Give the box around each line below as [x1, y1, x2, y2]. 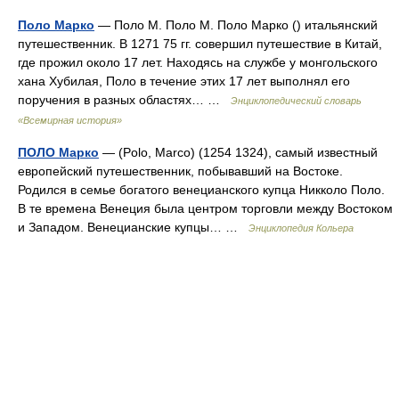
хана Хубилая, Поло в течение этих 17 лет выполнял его [18, 74, 350, 88]
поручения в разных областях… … [18, 93, 231, 107]
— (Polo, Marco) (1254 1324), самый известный [99, 145, 378, 159]
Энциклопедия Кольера [248, 223, 354, 233]
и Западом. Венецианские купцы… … [18, 220, 248, 234]
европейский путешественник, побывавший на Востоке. [18, 164, 343, 178]
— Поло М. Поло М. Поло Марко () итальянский [94, 18, 378, 32]
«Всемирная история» [18, 115, 122, 126]
